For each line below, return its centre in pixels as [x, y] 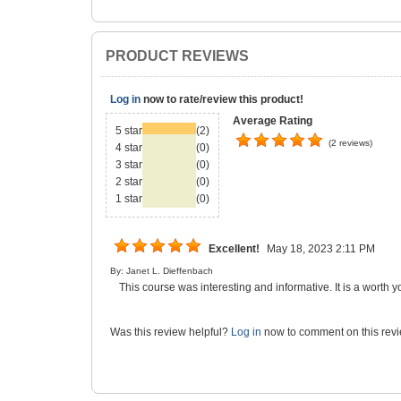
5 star [129, 130]
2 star [129, 181]
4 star [129, 147]
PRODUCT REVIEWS [178, 55]
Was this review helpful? [170, 332]
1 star [129, 198]
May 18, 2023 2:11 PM [321, 248]
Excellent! [235, 248]
